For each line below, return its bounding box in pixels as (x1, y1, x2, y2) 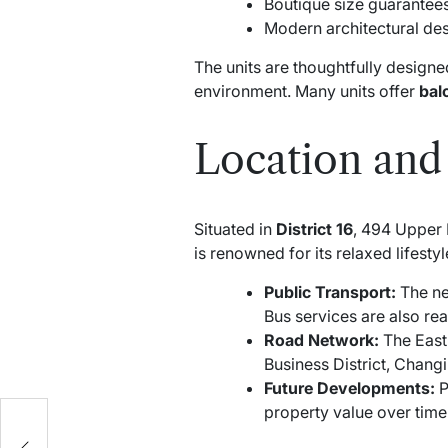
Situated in (193, 218, 276, 239)
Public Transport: (263, 281, 396, 302)
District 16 (275, 218, 353, 239)
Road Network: (263, 329, 379, 350)
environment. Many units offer (193, 80, 419, 101)
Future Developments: (263, 377, 435, 398)
